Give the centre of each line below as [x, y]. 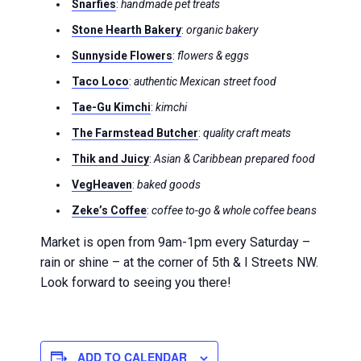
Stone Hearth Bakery [127, 30]
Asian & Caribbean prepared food [234, 159]
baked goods [170, 185]
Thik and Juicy [110, 159]
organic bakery [222, 30]
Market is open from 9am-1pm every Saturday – [175, 242]
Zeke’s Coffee [109, 210]
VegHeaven [102, 185]
